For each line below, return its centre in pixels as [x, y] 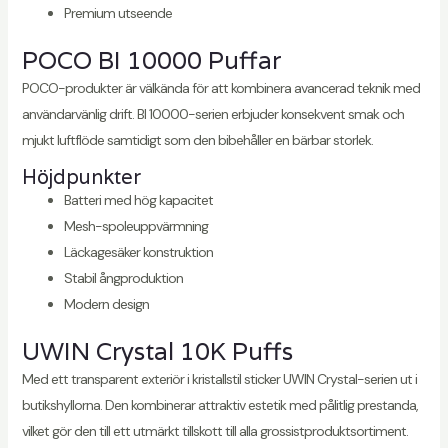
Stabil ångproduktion [123, 278]
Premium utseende [117, 13]
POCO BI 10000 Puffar [151, 61]
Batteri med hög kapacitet [138, 200]
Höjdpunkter [81, 177]
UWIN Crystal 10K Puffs [157, 352]
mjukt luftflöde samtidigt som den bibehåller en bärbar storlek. [197, 140]
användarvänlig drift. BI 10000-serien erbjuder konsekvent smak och [212, 114]
